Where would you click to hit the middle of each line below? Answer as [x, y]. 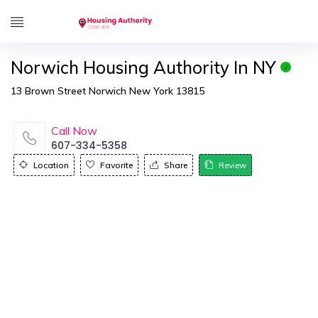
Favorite [116, 165]
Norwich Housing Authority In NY [143, 67]
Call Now [74, 131]
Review [232, 165]
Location [51, 165]
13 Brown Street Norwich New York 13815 [108, 91]
